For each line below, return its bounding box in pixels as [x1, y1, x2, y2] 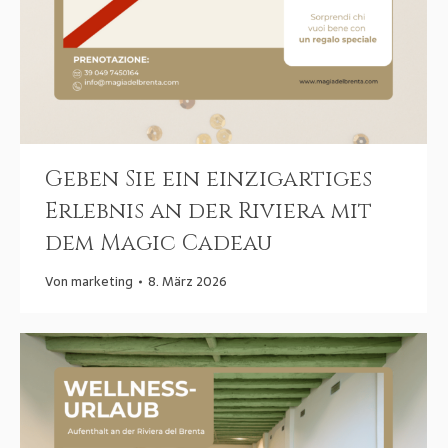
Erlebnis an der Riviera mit [45, 197, 372, 227]
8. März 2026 [148, 271, 227, 293]
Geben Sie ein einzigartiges [45, 165, 372, 195]
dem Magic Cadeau [45, 229, 272, 259]
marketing [71, 271, 133, 293]
